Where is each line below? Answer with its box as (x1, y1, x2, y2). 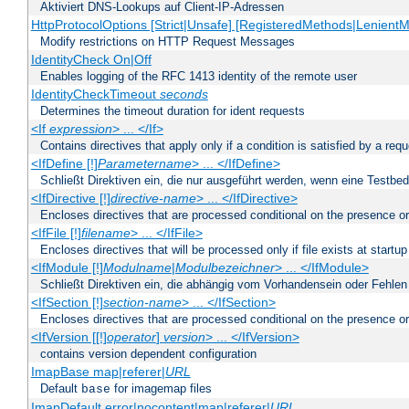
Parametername (97, 156, 192, 172)
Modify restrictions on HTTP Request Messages (40, 35, 295, 49)
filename (80, 225, 131, 241)
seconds (159, 87, 208, 102)
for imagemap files (110, 382, 212, 396)
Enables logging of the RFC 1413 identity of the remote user (40, 69, 357, 84)
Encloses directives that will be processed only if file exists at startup (40, 243, 407, 257)
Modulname (102, 260, 172, 276)
